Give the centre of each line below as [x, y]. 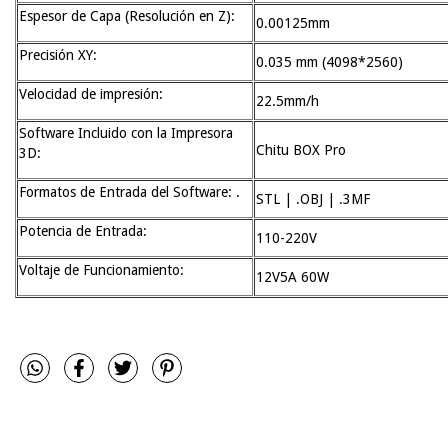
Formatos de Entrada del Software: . [129, 191]
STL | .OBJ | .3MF [313, 198]
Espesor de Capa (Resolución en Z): [129, 15]
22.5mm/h [287, 100]
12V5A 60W [292, 276]
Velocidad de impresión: [93, 93]
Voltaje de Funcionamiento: [103, 269]
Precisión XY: [60, 54]
